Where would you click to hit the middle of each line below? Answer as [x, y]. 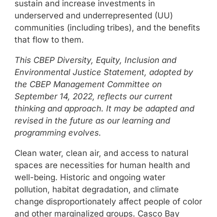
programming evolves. [58, 133]
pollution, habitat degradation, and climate [97, 190]
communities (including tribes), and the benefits [107, 28]
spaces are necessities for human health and [102, 165]
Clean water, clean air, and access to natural [101, 153]
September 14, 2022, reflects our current [93, 97]
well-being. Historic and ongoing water [90, 178]
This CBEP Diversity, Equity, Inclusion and [95, 60]
